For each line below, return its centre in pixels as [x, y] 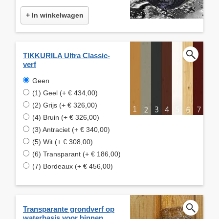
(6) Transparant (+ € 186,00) [77, 154]
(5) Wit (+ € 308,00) [63, 142]
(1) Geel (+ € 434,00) [65, 93]
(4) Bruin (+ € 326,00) [66, 117]
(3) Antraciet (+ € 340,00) [71, 129]
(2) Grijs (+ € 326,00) [65, 105]
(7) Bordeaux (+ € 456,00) [73, 166]
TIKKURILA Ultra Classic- [66, 55]
